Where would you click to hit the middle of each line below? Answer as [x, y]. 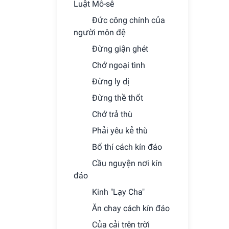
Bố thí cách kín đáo [127, 147]
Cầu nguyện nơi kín [127, 163]
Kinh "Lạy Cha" [118, 192]
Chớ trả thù [112, 114]
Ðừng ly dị [111, 82]
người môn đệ [100, 32]
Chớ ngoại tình [119, 65]
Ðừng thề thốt [118, 98]
